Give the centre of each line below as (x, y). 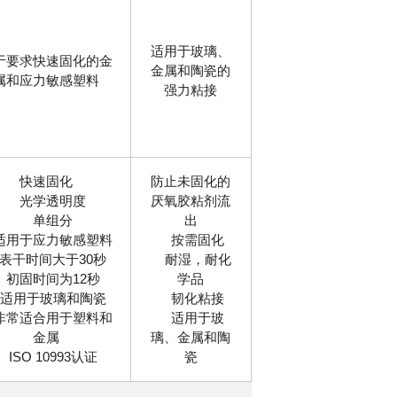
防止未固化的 (191, 181)
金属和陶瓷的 (191, 70)
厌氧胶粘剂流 (191, 201)
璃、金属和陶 (191, 337)
